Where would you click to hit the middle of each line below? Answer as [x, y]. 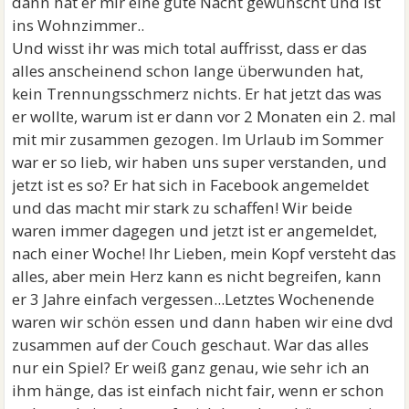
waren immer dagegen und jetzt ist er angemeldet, [195, 231]
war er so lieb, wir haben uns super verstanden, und [200, 162]
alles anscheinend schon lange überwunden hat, [188, 71]
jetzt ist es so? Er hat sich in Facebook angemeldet [191, 185]
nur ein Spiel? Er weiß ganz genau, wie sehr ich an [191, 367]
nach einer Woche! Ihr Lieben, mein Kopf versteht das [204, 253]
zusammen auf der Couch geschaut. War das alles [191, 345]
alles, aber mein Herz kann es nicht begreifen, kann [197, 276]
